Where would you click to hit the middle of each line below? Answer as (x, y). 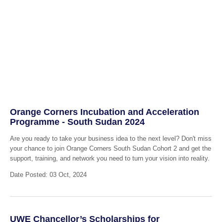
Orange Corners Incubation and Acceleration (104, 112)
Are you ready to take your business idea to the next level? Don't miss (111, 139)
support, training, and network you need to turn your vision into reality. (110, 159)
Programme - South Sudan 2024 (77, 122)
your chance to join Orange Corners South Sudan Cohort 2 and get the (110, 149)
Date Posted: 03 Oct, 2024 (48, 175)
